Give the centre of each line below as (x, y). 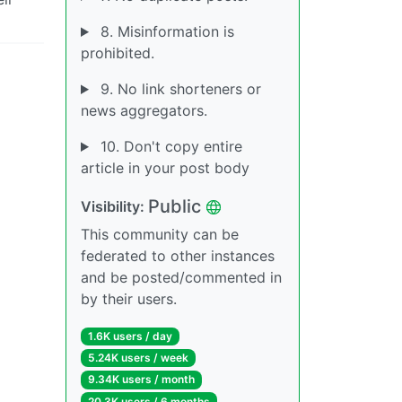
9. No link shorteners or (178, 89)
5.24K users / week (138, 358)
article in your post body (165, 168)
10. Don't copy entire (169, 146)
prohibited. (118, 53)
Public (175, 206)
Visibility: (114, 206)
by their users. (129, 299)
